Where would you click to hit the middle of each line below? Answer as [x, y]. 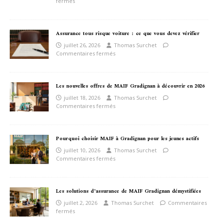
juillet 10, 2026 [82, 150]
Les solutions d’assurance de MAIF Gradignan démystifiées [128, 192]
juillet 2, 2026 [81, 203]
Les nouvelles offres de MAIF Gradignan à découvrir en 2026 [130, 87]
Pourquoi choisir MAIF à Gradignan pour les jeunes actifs [127, 139]
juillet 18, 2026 [82, 98]
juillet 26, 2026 [82, 45]
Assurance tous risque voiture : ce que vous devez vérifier [128, 34]
